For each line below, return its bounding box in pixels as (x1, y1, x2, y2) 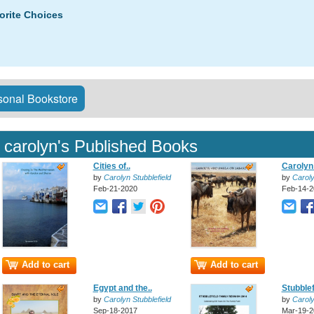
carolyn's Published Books (4, 137, 198, 156)
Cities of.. (93, 161, 130, 171)
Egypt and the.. (93, 283, 152, 293)
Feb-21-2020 (93, 184, 137, 193)
